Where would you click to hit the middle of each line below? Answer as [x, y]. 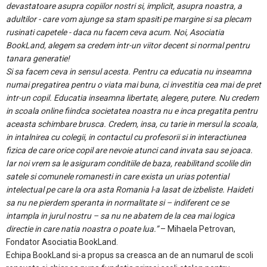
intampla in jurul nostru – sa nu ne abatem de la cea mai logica [120, 216]
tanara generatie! [38, 58]
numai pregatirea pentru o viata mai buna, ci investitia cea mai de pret [133, 85]
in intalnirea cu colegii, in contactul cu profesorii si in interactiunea [126, 137]
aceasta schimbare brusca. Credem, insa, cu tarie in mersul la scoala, [132, 124]
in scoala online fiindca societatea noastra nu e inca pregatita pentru [132, 111]
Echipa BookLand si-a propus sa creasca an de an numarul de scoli [130, 255]
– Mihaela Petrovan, [197, 229]
